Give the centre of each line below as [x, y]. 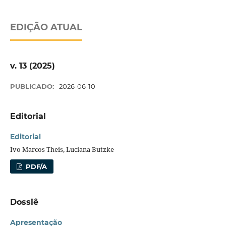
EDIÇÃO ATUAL [46, 27]
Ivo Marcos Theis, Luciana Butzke [62, 150]
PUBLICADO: [33, 87]
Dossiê [24, 202]
